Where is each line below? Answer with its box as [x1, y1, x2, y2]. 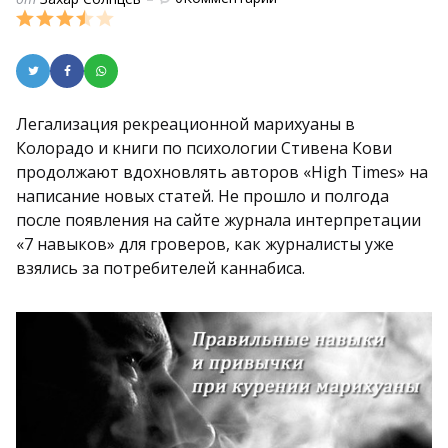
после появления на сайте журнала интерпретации [16, 209, 421, 231]
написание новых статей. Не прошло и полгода [16, 185, 389, 207]
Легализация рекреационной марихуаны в [16, 113, 355, 135]
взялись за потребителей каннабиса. [16, 257, 305, 279]
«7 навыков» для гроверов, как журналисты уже [16, 233, 394, 255]
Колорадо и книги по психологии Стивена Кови [16, 137, 392, 159]
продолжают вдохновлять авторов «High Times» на [16, 161, 428, 183]
